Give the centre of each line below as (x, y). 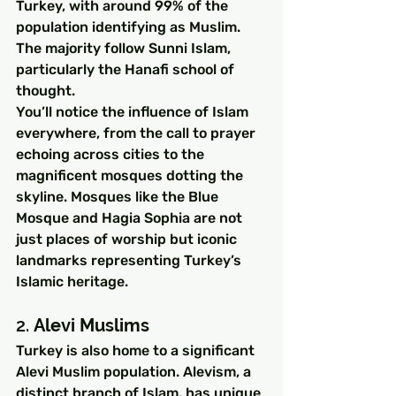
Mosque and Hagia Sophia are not (131, 218)
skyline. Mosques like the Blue (119, 197)
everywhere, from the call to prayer (137, 133)
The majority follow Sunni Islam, (125, 49)
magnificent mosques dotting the (131, 176)
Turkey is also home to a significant (137, 351)
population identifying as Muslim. (130, 27)
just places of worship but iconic (128, 240)
